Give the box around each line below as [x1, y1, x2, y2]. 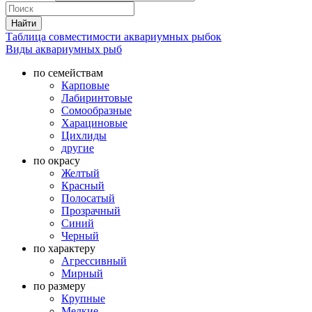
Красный [61, 179, 104, 192]
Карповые [61, 79, 109, 91]
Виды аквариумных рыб [6, 42, 122, 55]
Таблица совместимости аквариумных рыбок [6, 30, 221, 42]
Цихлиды [61, 129, 107, 141]
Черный [61, 229, 99, 242]
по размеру [33, 279, 86, 292]
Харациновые [61, 116, 127, 129]
